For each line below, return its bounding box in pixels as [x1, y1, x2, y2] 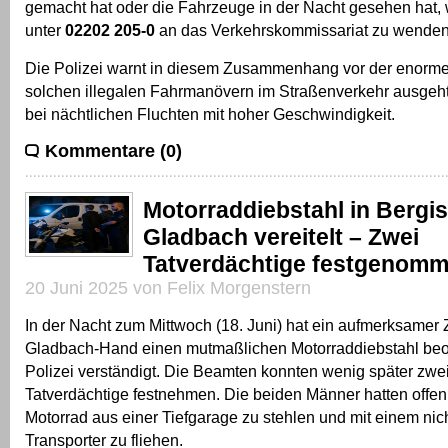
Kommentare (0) [45, 140, 182, 161]
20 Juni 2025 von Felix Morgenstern [25, 277, 311, 298]
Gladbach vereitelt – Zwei [143, 223, 419, 250]
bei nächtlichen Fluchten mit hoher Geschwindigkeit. [25, 104, 395, 123]
